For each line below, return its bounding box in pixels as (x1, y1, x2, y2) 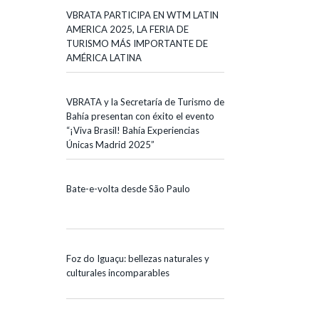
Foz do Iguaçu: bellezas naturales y (66, 252, 209, 264)
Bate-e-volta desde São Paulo (66, 182, 190, 194)
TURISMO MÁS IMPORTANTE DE (66, 37, 208, 49)
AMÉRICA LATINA (66, 51, 142, 63)
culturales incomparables (66, 266, 169, 278)
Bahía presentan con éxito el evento (66, 110, 214, 122)
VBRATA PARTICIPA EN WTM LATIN (66, 9, 219, 21)
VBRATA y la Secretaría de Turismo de (66, 95, 224, 108)
